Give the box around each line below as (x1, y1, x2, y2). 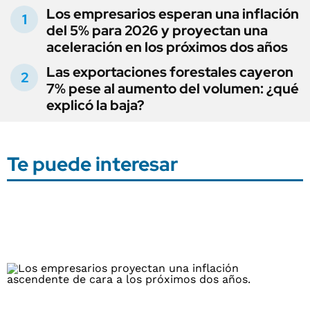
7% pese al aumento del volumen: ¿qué (46, 79, 299, 98)
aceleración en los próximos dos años (46, 37, 288, 56)
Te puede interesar (7, 150, 178, 177)
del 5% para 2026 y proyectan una (46, 21, 268, 39)
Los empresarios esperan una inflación (46, 4, 299, 23)
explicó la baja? (46, 95, 145, 114)
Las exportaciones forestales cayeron (46, 62, 293, 81)
